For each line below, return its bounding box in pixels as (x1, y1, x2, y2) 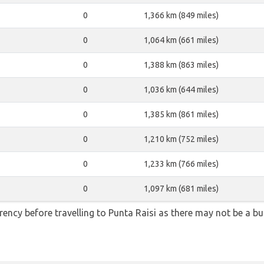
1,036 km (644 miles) (144, 85, 219, 94)
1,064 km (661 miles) (144, 35, 219, 45)
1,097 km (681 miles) (144, 184, 219, 193)
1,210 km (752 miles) (144, 134, 219, 144)
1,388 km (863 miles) (144, 60, 219, 70)
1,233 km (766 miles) (144, 159, 219, 169)
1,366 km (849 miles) (144, 11, 219, 20)
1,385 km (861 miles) (144, 110, 219, 119)
